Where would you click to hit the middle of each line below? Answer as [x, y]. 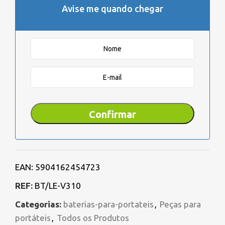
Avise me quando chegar [113, 9]
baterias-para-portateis [108, 204]
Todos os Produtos [93, 218]
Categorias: [38, 204]
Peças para [180, 204]
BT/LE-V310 [58, 186]
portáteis [33, 218]
